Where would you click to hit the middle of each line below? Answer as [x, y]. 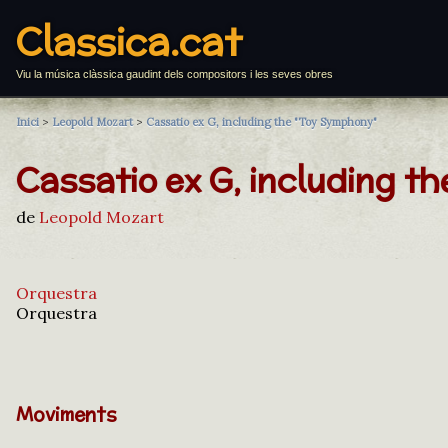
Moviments [66, 415]
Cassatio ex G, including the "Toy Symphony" [261, 122]
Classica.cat [129, 42]
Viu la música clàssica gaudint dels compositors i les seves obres [174, 74]
